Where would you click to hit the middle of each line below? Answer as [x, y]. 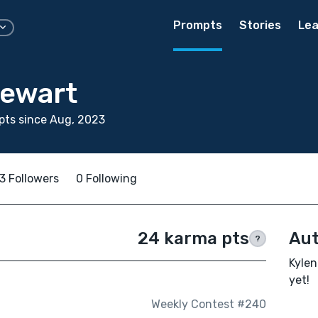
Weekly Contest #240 [208, 305]
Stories [260, 25]
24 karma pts [193, 238]
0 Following [106, 179]
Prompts [198, 25]
